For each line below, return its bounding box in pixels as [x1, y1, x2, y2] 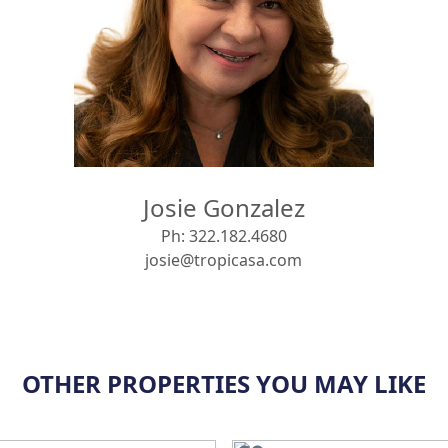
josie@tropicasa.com [145, 248, 303, 271]
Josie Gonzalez [142, 190, 305, 224]
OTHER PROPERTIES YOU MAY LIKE [22, 366, 426, 400]
